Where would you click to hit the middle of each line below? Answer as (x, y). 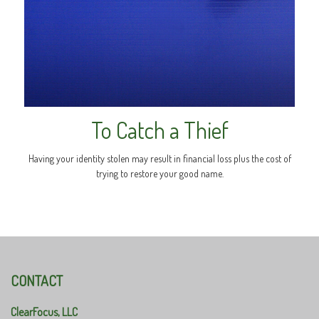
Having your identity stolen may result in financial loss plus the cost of (159, 158)
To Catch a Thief (159, 130)
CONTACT (37, 280)
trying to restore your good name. (159, 173)
